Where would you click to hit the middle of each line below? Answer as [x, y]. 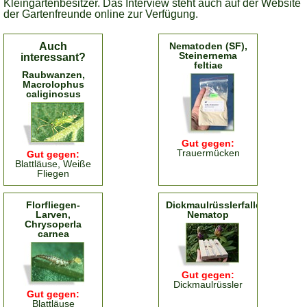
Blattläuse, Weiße [53, 164]
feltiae [208, 65]
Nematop [208, 214]
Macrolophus [53, 84]
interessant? [53, 57]
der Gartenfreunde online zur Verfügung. [101, 14]
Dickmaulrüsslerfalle [213, 205]
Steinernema [208, 56]
